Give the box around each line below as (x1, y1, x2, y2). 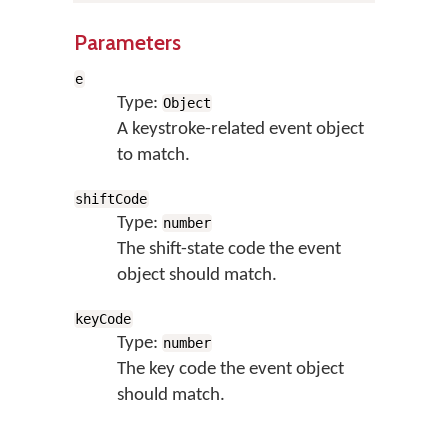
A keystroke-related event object (116, 120, 364, 139)
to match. (116, 146, 190, 165)
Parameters (74, 29, 181, 55)
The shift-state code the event (116, 240, 341, 259)
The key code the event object (116, 360, 344, 379)
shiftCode (75, 191, 148, 207)
